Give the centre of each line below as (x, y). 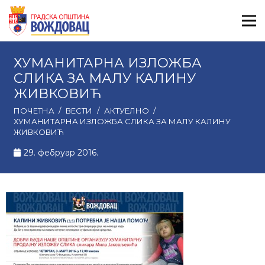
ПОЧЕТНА (34, 111)
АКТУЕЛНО (126, 111)
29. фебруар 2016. (61, 153)
